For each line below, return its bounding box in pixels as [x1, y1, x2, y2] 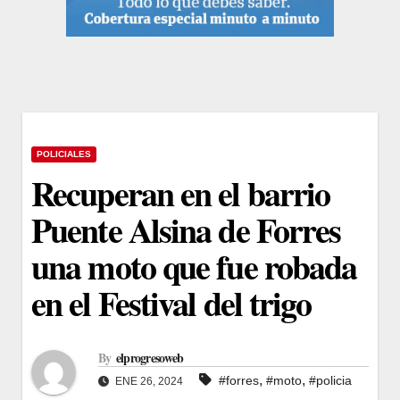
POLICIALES [37, 148, 91, 159]
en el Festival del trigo [31, 278, 312, 328]
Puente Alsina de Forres [31, 204, 341, 254]
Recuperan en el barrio [31, 168, 330, 218]
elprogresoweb [115, 348, 184, 368]
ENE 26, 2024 [112, 375, 183, 388]
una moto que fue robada [31, 241, 357, 291]
